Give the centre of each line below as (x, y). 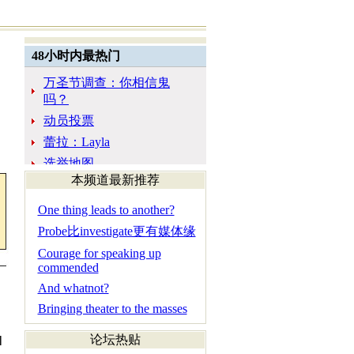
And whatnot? (73, 288)
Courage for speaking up (99, 253)
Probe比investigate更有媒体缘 (117, 231)
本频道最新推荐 (115, 180)
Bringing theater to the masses (112, 309)
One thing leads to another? (106, 210)
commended (68, 267)
